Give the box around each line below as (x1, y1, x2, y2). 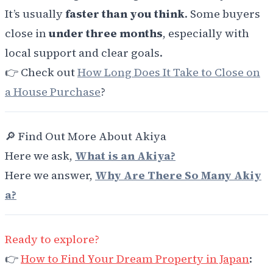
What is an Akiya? (75, 148, 175, 164)
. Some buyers (185, 6, 260, 22)
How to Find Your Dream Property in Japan (21, 251, 249, 267)
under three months (49, 26, 163, 41)
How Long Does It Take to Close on (77, 65, 260, 80)
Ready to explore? (5, 232, 99, 247)
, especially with (163, 26, 249, 41)
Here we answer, (5, 168, 95, 183)
